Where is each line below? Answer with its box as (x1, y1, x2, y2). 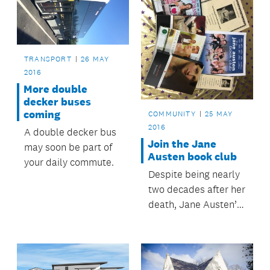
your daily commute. (24, 156, 114, 169)
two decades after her (148, 183, 245, 195)
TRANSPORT (24, 54, 72, 64)
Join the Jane (147, 137, 216, 151)
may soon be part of (24, 141, 112, 154)
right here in (148, 243, 201, 256)
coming (24, 108, 60, 122)
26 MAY (81, 54, 110, 64)
